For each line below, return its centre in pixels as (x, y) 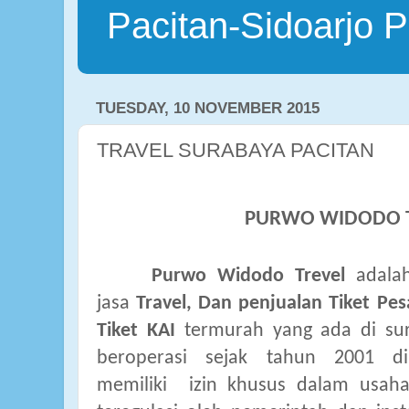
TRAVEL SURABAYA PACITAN (236, 150)
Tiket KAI (136, 331)
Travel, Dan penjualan (230, 304)
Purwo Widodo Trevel (221, 276)
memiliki (137, 386)
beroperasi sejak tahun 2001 (236, 358)
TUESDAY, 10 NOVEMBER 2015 (208, 109)
